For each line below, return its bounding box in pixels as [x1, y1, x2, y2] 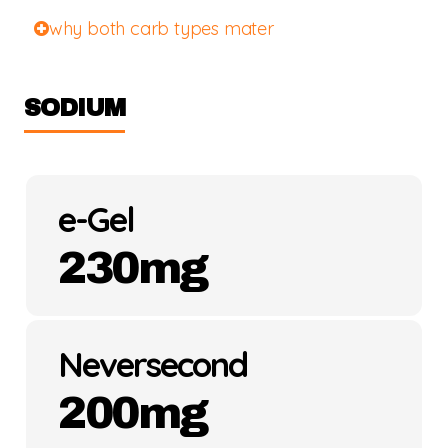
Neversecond [58, 343, 247, 387]
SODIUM [24, 95, 125, 122]
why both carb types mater [48, 17, 274, 41]
